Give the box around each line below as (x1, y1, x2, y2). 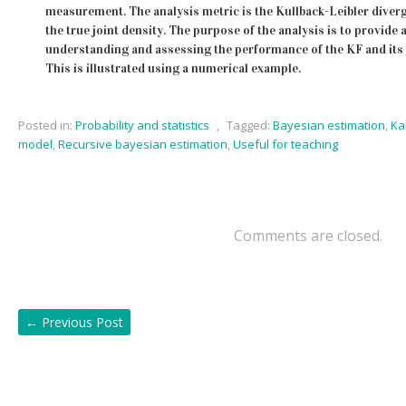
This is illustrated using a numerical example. (45, 61, 301, 76)
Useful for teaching (233, 136, 338, 152)
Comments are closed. (234, 226, 382, 246)
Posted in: (18, 117, 72, 133)
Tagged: (227, 117, 270, 133)
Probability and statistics (75, 117, 209, 133)
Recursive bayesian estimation (58, 136, 227, 152)
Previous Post (38, 314, 123, 331)
